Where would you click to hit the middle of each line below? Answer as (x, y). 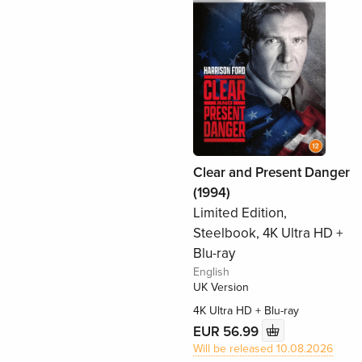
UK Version (221, 288)
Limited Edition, (240, 213)
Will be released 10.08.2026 (263, 349)
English (211, 272)
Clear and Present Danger (271, 173)
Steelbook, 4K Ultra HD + (267, 234)
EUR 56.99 (227, 331)
